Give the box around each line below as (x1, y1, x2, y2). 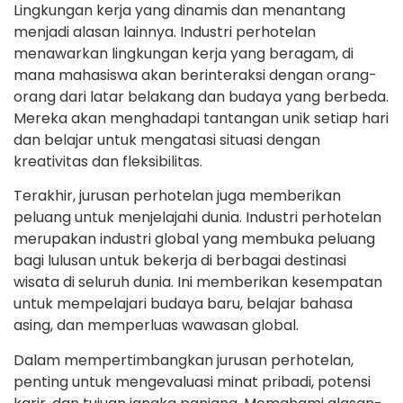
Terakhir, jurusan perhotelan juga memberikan (13, 185, 341, 207)
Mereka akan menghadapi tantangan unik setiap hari (13, 108, 389, 130)
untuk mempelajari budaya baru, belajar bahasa (13, 293, 353, 315)
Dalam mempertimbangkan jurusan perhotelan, (13, 349, 354, 371)
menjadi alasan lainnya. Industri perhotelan (13, 22, 316, 43)
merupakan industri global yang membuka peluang (13, 228, 375, 250)
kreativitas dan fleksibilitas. (13, 151, 202, 173)
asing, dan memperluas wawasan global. (13, 315, 299, 336)
